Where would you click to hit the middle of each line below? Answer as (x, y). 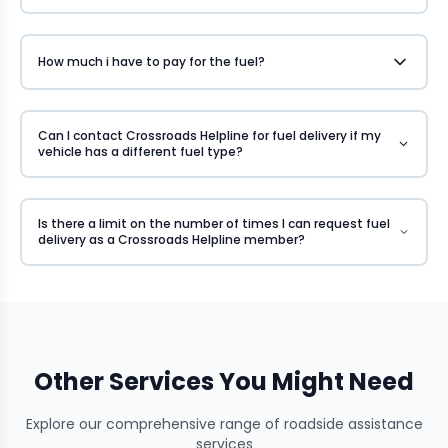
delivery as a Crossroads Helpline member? (171, 239)
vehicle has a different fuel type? (140, 151)
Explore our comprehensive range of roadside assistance (224, 423)
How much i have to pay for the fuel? (151, 61)
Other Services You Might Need (224, 381)
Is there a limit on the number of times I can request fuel (214, 223)
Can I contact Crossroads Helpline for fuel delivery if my (209, 135)
